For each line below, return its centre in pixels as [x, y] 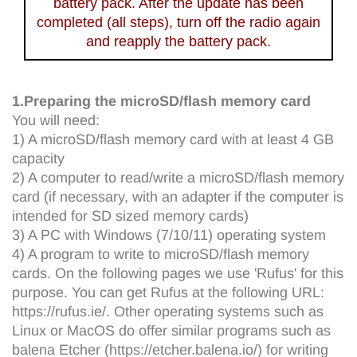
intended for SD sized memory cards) [130, 216]
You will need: [56, 120]
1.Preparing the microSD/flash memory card [161, 101]
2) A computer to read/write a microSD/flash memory [178, 177]
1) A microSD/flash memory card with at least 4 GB [173, 139]
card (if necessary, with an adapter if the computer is [178, 196]
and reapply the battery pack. [178, 41]
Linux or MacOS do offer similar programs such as [171, 330]
